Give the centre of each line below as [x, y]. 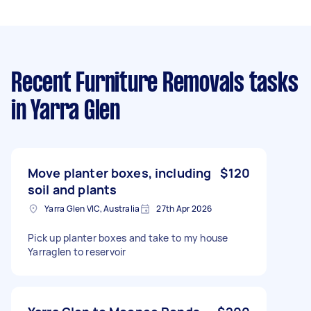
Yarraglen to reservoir [77, 251]
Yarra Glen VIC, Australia [92, 208]
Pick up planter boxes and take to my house [128, 237]
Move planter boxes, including [120, 173]
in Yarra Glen [66, 111]
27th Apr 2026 [184, 208]
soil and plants [73, 189]
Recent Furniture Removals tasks [155, 84]
